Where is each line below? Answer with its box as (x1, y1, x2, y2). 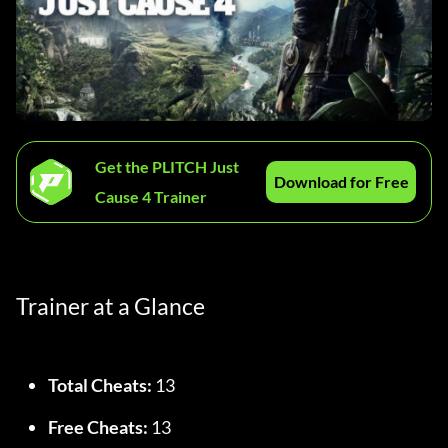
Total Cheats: (48, 374, 152, 397)
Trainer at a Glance (16, 292, 205, 321)
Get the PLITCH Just (95, 157, 239, 177)
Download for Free (273, 172, 409, 192)
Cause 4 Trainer (95, 187, 207, 207)
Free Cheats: (48, 416, 148, 439)
